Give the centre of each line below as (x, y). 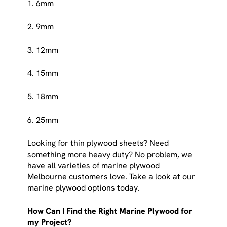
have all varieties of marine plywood (94, 165)
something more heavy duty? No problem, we (110, 154)
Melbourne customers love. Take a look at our (111, 176)
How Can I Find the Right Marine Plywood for (110, 211)
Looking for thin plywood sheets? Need (98, 143)
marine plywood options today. (84, 187)
